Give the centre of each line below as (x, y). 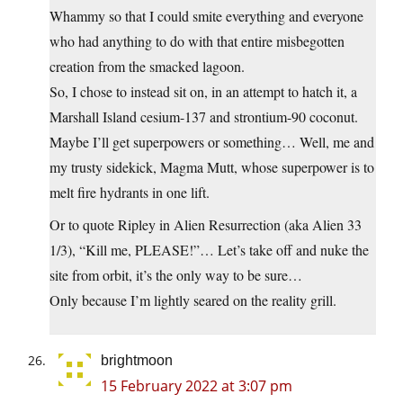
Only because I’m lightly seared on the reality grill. (193, 300)
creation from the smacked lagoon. (147, 67)
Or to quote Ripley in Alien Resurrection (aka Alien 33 (206, 225)
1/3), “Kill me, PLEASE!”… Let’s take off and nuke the (209, 250)
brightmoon (137, 361)
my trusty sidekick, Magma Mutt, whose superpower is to (212, 167)
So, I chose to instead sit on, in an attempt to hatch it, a (203, 92)
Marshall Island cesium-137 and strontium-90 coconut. (204, 117)
